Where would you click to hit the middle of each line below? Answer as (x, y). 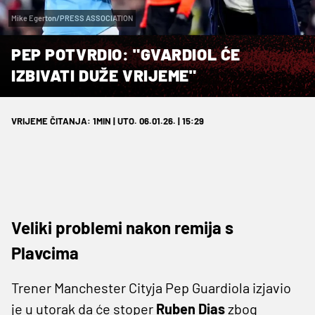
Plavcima (45, 252)
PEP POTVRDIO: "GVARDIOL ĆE (126, 54)
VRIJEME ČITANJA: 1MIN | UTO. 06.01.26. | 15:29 (108, 121)
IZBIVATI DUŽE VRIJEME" (104, 75)
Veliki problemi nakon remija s (122, 227)
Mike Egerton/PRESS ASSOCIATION (72, 18)
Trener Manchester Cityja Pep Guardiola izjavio (151, 287)
